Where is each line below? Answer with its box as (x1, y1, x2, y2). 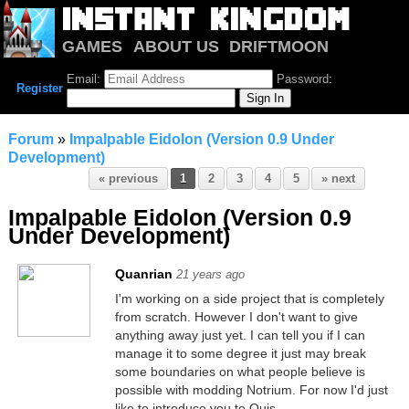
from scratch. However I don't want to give (114, 309, 358, 324)
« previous (99, 172, 159, 185)
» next (321, 172, 356, 185)
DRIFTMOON (229, 37, 330, 56)
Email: (67, 72, 104, 86)
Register (16, 81, 63, 95)
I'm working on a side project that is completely (114, 291, 384, 306)
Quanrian (114, 267, 173, 281)
